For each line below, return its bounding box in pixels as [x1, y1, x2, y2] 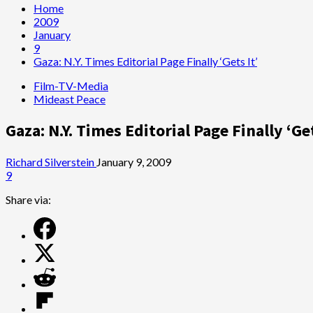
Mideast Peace [34, 92, 105, 105]
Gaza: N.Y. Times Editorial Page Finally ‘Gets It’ [34, 54, 257, 68]
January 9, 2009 [96, 154, 171, 168]
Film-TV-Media [34, 79, 108, 92]
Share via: [6, 192, 51, 206]
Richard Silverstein [6, 154, 96, 168]
